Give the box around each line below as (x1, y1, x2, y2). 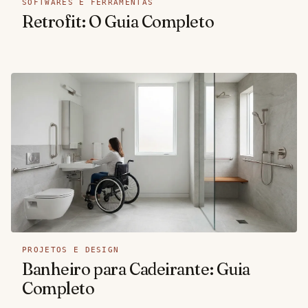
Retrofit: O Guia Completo (22, 11, 214, 32)
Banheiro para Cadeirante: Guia (22, 258, 251, 279)
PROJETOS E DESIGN (22, 245, 120, 254)
